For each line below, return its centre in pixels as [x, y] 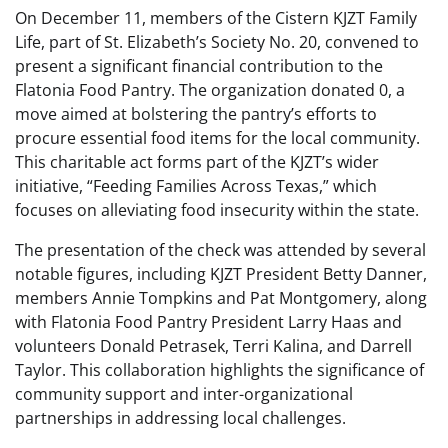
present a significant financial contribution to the [199, 66]
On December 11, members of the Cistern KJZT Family [216, 18]
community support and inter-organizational [184, 394]
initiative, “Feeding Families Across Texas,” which [196, 186]
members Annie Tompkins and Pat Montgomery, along [221, 298]
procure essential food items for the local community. [217, 138]
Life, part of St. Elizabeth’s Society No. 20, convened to [217, 42]
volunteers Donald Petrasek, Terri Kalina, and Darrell [213, 346]
